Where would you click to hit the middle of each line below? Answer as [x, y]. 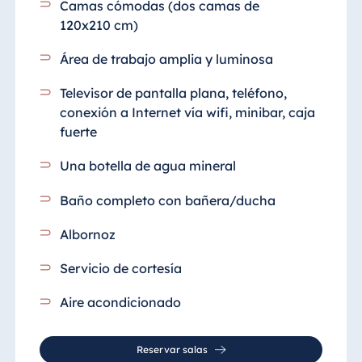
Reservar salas [172, 350]
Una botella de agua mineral [148, 166]
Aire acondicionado [121, 303]
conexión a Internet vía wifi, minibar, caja [188, 113]
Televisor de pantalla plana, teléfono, [174, 93]
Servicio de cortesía [121, 269]
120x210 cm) [99, 25]
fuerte [79, 132]
